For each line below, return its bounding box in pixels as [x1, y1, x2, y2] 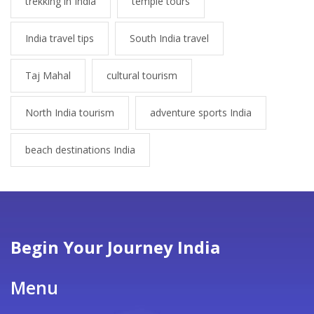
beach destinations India [25, 143, 135, 157]
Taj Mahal [25, 69, 71, 83]
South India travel [130, 32, 209, 46]
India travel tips [25, 32, 94, 46]
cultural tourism [107, 69, 177, 83]
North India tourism [25, 106, 114, 120]
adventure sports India [150, 106, 252, 120]
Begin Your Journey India [11, 235, 220, 259]
